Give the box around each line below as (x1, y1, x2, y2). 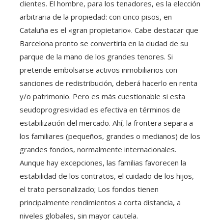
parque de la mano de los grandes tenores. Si (20, 52, 173, 62)
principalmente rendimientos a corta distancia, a (20, 197, 181, 208)
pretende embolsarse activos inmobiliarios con (20, 65, 177, 75)
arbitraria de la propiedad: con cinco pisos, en (20, 12, 172, 22)
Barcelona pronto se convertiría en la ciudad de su (20, 38, 188, 49)
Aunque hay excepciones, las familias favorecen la (20, 158, 186, 168)
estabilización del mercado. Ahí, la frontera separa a (20, 118, 193, 128)
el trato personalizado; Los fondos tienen (20, 184, 159, 194)
